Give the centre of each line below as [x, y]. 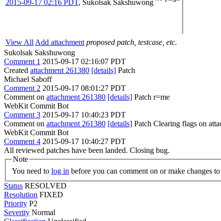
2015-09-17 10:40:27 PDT [84, 141]
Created [17, 70]
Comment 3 [22, 115]
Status [13, 185]
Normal [43, 212]
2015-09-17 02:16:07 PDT [84, 61]
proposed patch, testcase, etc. [132, 42]
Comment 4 [22, 141]
